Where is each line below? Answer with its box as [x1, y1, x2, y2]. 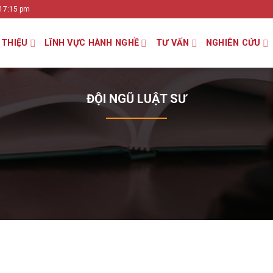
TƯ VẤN [155, 38, 190, 48]
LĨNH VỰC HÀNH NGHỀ [44, 38, 140, 48]
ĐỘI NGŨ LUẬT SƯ [87, 91, 186, 106]
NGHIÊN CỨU [205, 38, 261, 48]
